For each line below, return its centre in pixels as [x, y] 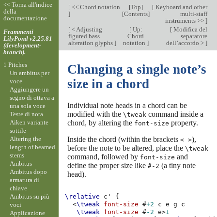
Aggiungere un [29, 89]
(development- [22, 45]
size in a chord [108, 84]
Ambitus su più [29, 196]
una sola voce [27, 106]
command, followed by [103, 156]
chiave [18, 188]
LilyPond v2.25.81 [28, 38]
